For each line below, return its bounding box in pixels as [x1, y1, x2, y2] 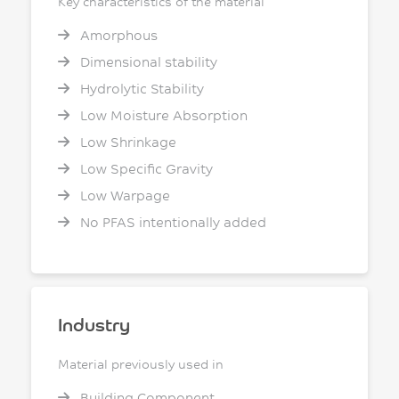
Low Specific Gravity [77, 159, 213, 177]
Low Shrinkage [77, 133, 176, 151]
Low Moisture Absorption [77, 106, 248, 124]
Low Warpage [77, 186, 170, 204]
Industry [58, 312, 130, 336]
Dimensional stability [77, 53, 217, 70]
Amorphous [77, 26, 158, 44]
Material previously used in [58, 355, 224, 372]
